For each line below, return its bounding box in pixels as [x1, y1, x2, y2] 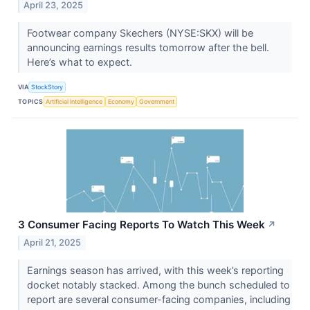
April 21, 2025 [24, 237, 82, 248]
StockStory [31, 82, 64, 91]
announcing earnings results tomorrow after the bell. [26, 42, 269, 54]
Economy [107, 97, 134, 105]
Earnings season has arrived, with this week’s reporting [26, 264, 284, 277]
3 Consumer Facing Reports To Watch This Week [18, 218, 265, 232]
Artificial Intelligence [46, 97, 103, 105]
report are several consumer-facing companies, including [26, 293, 291, 306]
